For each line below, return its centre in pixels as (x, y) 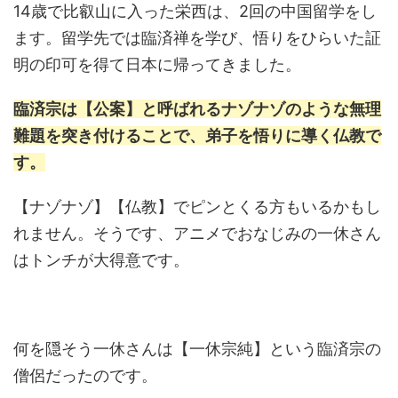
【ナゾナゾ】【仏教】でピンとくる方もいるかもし (197, 206)
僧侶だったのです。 (85, 375)
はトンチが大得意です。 (101, 259)
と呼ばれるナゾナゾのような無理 (261, 108)
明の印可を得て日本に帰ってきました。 (157, 64)
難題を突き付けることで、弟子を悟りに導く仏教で (197, 135)
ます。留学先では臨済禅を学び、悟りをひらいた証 (197, 37)
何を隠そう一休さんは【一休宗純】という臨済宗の (197, 348)
